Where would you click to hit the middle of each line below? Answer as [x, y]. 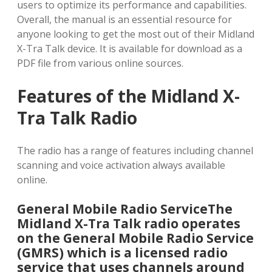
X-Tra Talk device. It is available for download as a [130, 49]
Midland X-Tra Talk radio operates [129, 223]
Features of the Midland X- [128, 96]
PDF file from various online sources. [100, 63]
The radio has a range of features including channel [135, 151]
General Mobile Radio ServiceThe [125, 209]
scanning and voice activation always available [121, 165]
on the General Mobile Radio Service [135, 238]
